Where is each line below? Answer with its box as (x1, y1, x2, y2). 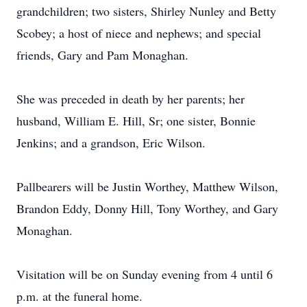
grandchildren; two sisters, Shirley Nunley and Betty (16, 3, 276, 19)
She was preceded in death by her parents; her (16, 90, 245, 107)
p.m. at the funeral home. (16, 288, 143, 304)
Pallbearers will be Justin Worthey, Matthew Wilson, (16, 178, 278, 195)
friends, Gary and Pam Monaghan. (16, 47, 188, 63)
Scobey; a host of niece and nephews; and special (16, 25, 261, 41)
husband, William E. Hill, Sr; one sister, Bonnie (16, 112, 256, 129)
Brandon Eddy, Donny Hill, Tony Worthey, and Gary (16, 200, 278, 217)
